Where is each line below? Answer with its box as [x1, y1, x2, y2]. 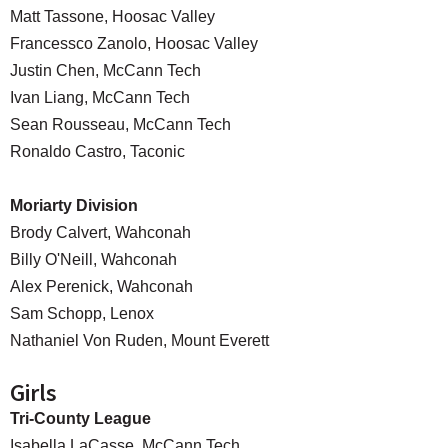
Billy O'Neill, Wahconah [10, 251, 177, 269]
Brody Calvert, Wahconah [10, 224, 191, 242]
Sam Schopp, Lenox [10, 305, 154, 323]
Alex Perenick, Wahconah [10, 278, 193, 296]
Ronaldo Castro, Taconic [10, 143, 185, 161]
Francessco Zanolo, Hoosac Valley [10, 35, 258, 53]
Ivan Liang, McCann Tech [10, 89, 190, 107]
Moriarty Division [10, 197, 138, 215]
